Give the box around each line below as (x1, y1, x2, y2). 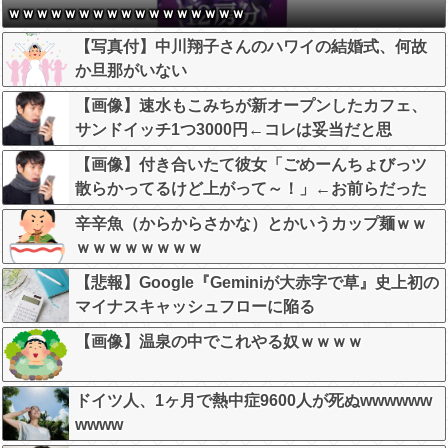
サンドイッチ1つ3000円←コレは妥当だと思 (75, 121, 392, 139)
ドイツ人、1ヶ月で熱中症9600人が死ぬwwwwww (75, 392, 432, 410)
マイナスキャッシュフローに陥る (75, 298, 315, 316)
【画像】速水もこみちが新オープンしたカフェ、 (75, 97, 427, 115)
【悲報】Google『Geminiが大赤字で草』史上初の (75, 274, 439, 292)
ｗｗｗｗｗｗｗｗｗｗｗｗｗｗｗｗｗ (7, 5, 245, 22)
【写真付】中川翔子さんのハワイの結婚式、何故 (75, 38, 427, 56)
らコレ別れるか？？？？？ (75, 204, 267, 222)
